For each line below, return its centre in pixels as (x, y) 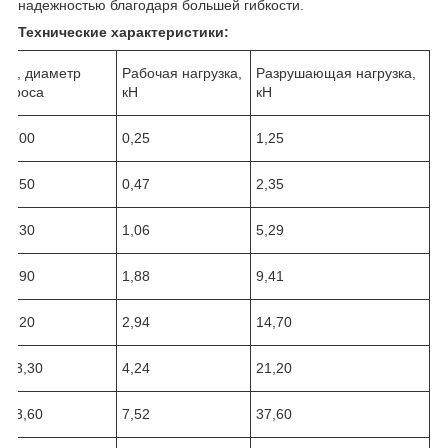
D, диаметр (44, 73)
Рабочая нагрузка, (182, 73)
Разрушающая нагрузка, (336, 73)
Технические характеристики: (123, 32)
